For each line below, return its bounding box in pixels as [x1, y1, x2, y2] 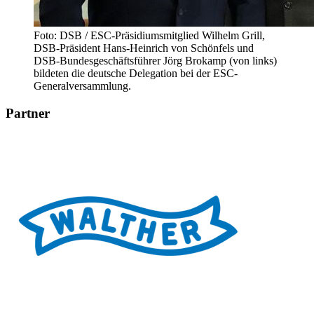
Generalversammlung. [34, 79, 131, 92]
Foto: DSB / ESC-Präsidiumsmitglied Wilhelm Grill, [34, 29, 265, 41]
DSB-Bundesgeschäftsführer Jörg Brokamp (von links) [34, 54, 277, 67]
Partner [6, 105, 50, 121]
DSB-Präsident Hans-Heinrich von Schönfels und [34, 41, 254, 54]
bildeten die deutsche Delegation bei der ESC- [34, 67, 238, 79]
